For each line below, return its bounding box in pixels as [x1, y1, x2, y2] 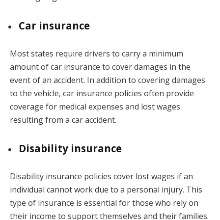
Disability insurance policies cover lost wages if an [10, 170, 193, 182]
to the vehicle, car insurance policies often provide [10, 87, 194, 99]
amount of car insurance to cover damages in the [10, 61, 191, 72]
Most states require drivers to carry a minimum [10, 48, 183, 59]
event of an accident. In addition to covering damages [10, 74, 205, 85]
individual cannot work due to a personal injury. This [10, 184, 202, 195]
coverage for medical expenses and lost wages [10, 101, 180, 112]
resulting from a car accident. [10, 114, 116, 125]
